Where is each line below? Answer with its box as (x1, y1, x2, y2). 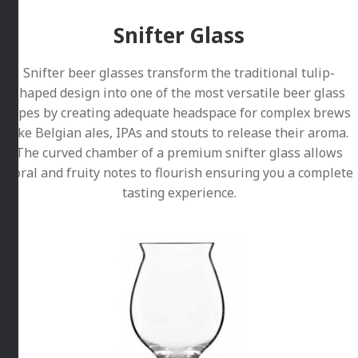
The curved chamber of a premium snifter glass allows (15, 143, 343, 161)
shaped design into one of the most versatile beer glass (13, 83, 345, 101)
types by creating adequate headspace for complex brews (7, 103, 351, 121)
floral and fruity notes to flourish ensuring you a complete (5, 163, 353, 181)
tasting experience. (121, 183, 237, 201)
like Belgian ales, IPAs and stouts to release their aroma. (10, 123, 348, 141)
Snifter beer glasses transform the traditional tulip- (23, 63, 335, 82)
